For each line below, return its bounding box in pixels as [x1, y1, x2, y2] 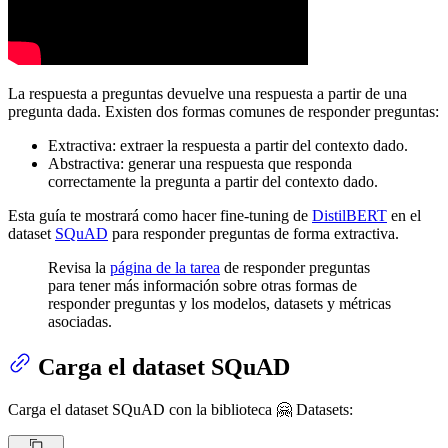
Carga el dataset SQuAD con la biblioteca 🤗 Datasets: [8, 401, 353, 419]
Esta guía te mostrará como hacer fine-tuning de [8, 207, 312, 225]
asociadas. [48, 313, 112, 331]
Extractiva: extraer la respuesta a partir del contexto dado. [48, 137, 408, 155]
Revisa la [48, 259, 110, 277]
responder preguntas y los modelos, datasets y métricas [48, 295, 391, 313]
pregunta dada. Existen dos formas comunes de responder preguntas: [8, 103, 439, 121]
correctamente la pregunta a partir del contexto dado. [48, 173, 378, 191]
